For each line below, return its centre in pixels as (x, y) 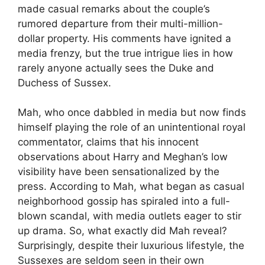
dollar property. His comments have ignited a (125, 38)
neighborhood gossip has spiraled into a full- (124, 201)
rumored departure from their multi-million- (120, 23)
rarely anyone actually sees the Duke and (116, 68)
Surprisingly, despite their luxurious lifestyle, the (131, 246)
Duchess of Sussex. (64, 83)
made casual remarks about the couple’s (114, 9)
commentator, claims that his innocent (108, 142)
